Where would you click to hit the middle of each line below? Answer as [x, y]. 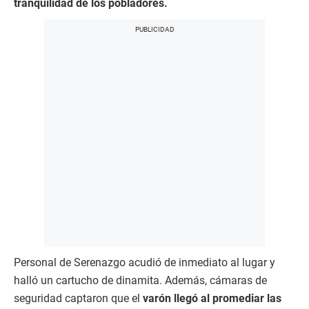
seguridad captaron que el [78, 299]
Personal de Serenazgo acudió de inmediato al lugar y [144, 263]
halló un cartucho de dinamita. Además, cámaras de [140, 281]
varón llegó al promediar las [212, 299]
